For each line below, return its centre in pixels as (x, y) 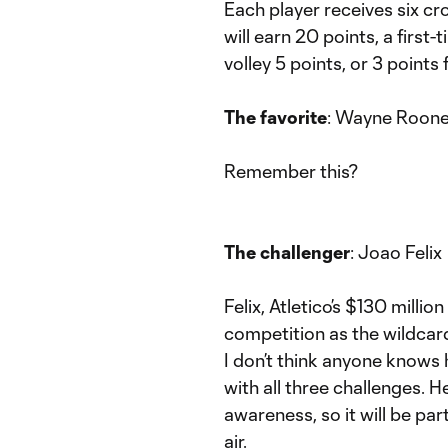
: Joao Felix (396, 252)
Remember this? (293, 171)
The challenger (287, 252)
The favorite (275, 117)
